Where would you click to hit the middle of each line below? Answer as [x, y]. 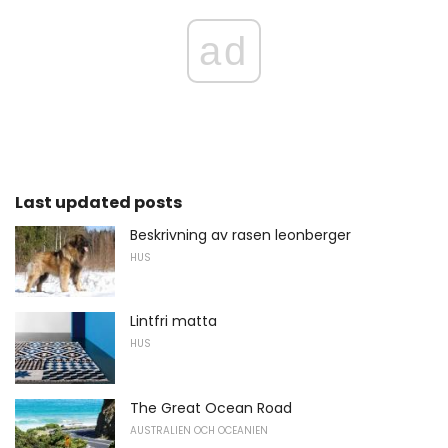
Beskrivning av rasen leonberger [240, 234]
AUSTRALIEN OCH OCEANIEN [199, 430]
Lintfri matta [173, 321]
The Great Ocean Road [211, 408]
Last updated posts [98, 202]
